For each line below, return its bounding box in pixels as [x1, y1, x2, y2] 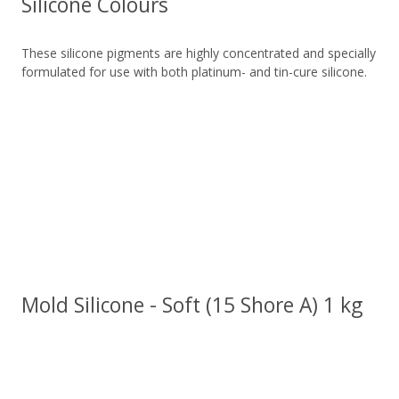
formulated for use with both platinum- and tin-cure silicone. [21, 63, 368, 81]
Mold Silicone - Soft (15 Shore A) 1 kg [21, 291, 363, 320]
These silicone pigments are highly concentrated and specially [21, 45, 377, 62]
